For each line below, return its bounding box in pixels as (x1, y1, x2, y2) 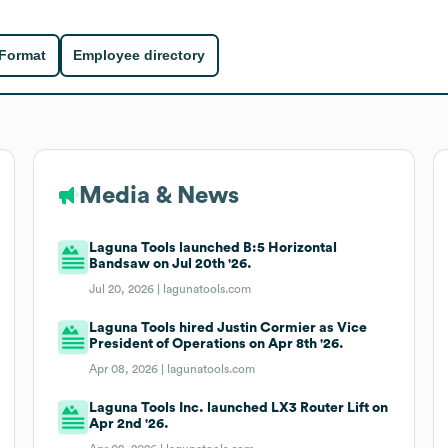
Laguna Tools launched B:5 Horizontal (89, 240, 338, 255)
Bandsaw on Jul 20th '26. (89, 256, 253, 271)
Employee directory (73, 47, 206, 64)
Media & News (78, 183, 239, 208)
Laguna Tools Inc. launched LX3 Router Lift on (89, 400, 389, 415)
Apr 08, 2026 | (89, 362, 168, 375)
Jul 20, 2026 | (89, 282, 164, 295)
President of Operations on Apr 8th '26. (89, 336, 345, 351)
